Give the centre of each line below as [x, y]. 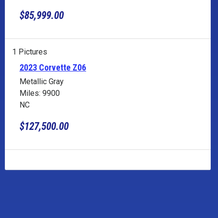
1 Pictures [30, 52]
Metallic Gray [42, 81]
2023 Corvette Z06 [53, 67]
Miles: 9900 [40, 93]
